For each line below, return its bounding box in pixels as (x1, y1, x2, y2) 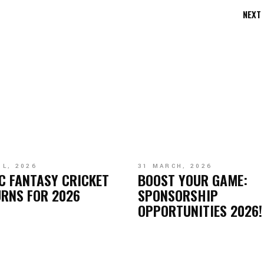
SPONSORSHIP (137, 184, 218, 206)
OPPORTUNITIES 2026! (137, 199, 262, 221)
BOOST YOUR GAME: (137, 169, 247, 190)
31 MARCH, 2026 (137, 161, 213, 170)
